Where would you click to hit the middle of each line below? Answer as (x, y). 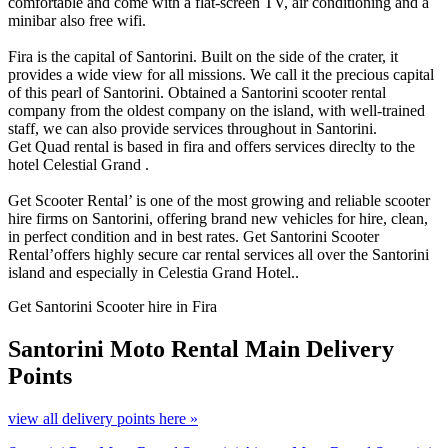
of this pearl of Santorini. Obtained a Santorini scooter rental (197, 93)
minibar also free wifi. (77, 21)
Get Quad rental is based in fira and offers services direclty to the (211, 147)
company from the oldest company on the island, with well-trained (216, 111)
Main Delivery (319, 349)
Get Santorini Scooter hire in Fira (112, 307)
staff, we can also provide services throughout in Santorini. (192, 129)
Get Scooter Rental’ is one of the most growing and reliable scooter (219, 201)
